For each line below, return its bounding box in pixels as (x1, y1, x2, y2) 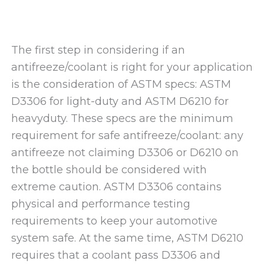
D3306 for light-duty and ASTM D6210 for (11, 94, 229, 108)
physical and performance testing (11, 197, 190, 210)
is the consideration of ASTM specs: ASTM (11, 77, 231, 91)
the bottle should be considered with (11, 163, 207, 176)
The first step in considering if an (11, 43, 185, 57)
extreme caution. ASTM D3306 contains (11, 180, 222, 193)
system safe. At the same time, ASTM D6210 (11, 231, 243, 245)
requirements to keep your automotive (11, 214, 217, 227)
